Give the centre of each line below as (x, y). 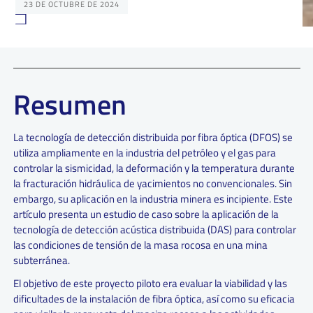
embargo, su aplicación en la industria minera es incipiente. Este (153, 198)
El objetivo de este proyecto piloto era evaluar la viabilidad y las (150, 283)
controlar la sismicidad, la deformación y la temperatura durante (154, 168)
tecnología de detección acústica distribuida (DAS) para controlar (154, 229)
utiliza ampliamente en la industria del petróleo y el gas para (144, 152)
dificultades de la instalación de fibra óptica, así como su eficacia (154, 298)
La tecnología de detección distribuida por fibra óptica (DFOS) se (153, 137)
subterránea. (41, 260)
